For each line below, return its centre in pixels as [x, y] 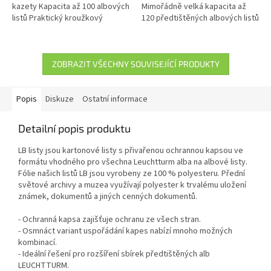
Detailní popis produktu [74, 128]
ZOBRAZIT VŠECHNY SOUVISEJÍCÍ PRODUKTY [135, 64]
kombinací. [38, 242]
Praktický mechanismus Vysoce [198, 29]
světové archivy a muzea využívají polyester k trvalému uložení [132, 185]
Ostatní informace [115, 99]
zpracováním [35, 52]
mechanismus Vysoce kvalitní [65, 29]
